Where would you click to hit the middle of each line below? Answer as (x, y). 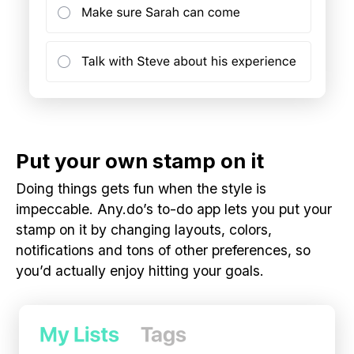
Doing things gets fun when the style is (141, 188)
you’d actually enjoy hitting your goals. (140, 270)
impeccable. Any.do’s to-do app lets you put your (174, 209)
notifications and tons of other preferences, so (163, 250)
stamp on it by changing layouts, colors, (144, 229)
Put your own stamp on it (140, 160)
